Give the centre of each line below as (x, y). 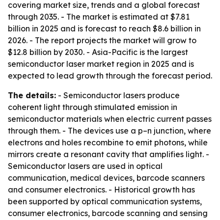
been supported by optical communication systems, (105, 201)
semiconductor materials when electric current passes (110, 119)
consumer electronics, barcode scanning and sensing (108, 213)
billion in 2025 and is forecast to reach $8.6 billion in (104, 28)
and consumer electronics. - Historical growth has (101, 190)
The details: (32, 95)
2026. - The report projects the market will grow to (102, 40)
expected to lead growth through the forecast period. (110, 76)
